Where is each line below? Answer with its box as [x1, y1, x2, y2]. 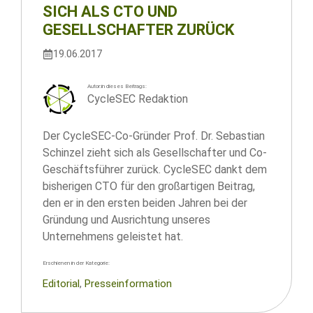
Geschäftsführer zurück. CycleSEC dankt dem [43, 163, 267, 176]
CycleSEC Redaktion [87, 92, 188, 105]
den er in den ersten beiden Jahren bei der [43, 196, 247, 210]
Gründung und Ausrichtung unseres [43, 213, 210, 226]
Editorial [43, 277, 80, 290]
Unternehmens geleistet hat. [43, 230, 183, 243]
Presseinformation [85, 277, 172, 290]
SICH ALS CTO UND [43, 3, 177, 20]
